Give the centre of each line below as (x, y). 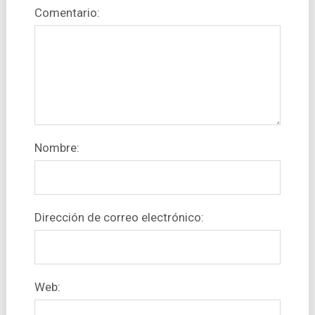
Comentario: (67, 13)
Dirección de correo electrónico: (119, 218)
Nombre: (57, 148)
